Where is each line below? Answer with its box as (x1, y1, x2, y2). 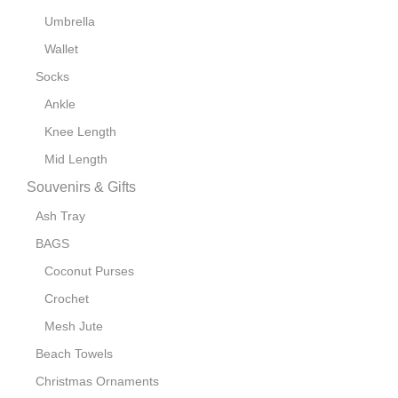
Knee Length (44, 124, 116, 139)
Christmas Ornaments (36, 374, 159, 389)
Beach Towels (36, 346, 113, 362)
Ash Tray (36, 209, 85, 224)
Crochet (44, 291, 89, 306)
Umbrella (44, 14, 95, 29)
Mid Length (44, 152, 107, 167)
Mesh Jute (44, 319, 103, 334)
